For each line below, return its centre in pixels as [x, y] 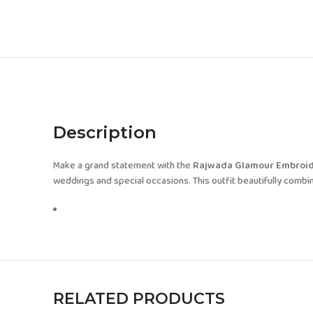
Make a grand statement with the [123, 166]
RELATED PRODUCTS [139, 299]
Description [105, 132]
